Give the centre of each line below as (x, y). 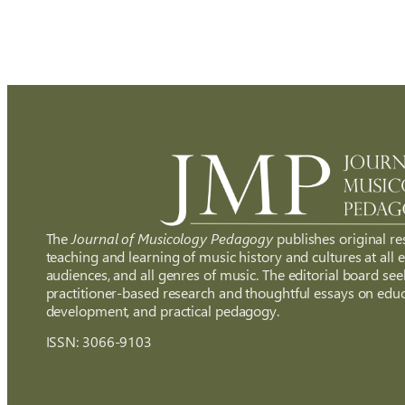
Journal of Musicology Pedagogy (173, 239)
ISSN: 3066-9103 (99, 342)
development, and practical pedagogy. (162, 311)
